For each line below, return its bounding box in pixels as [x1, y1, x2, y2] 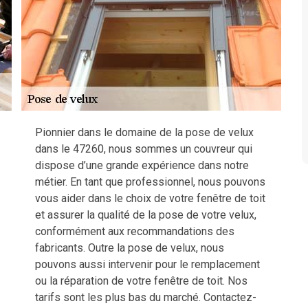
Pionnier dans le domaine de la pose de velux [35, 126, 254, 139]
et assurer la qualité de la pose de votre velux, [35, 208, 256, 221]
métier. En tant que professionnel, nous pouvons [35, 175, 265, 188]
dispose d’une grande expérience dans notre [35, 159, 249, 172]
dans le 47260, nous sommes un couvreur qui [35, 142, 252, 155]
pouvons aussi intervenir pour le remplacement [35, 258, 260, 271]
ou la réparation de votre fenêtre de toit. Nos [35, 274, 247, 287]
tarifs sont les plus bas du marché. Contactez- [35, 291, 256, 304]
